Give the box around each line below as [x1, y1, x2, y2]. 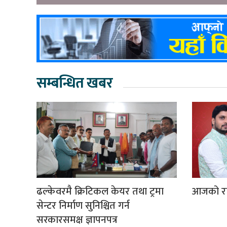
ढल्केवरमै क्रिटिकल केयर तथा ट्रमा [36, 182, 164, 200]
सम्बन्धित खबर [36, 70, 112, 95]
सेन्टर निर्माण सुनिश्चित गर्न [36, 197, 130, 214]
